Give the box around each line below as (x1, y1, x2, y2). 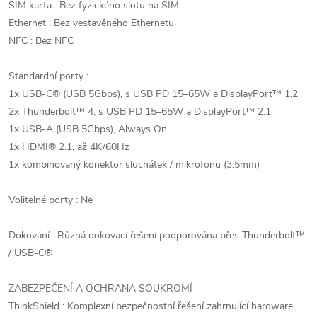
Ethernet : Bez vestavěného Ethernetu (8, 16, 174, 30)
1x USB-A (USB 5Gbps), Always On (8, 122, 167, 136)
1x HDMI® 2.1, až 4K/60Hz (8, 140, 129, 154)
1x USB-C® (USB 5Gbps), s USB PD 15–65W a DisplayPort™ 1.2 (8, 87, 298, 100)
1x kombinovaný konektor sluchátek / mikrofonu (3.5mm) (8, 158, 260, 171)
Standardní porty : (8, 69, 88, 83)
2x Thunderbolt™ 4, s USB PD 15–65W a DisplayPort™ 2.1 (8, 105, 271, 118)
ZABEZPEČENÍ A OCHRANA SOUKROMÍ (8, 282, 192, 295)
